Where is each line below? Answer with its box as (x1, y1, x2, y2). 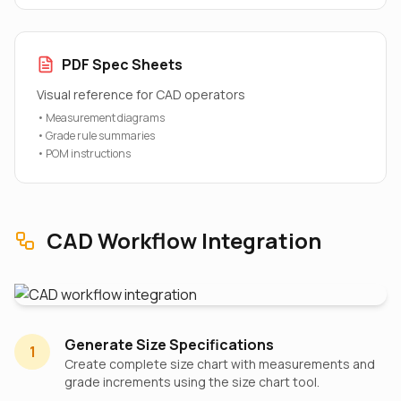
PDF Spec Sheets (62, 55, 183, 74)
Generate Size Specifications (64, 335, 274, 354)
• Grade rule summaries (37, 128, 155, 143)
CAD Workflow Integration (47, 226, 321, 255)
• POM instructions (37, 146, 131, 161)
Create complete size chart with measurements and (64, 355, 375, 372)
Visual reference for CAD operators (37, 86, 245, 103)
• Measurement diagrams (37, 110, 165, 125)
